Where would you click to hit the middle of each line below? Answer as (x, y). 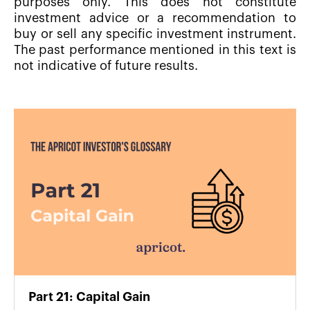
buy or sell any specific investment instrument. (155, 34)
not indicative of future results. (106, 66)
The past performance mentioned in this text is (155, 50)
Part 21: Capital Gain (89, 297)
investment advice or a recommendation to (155, 18)
